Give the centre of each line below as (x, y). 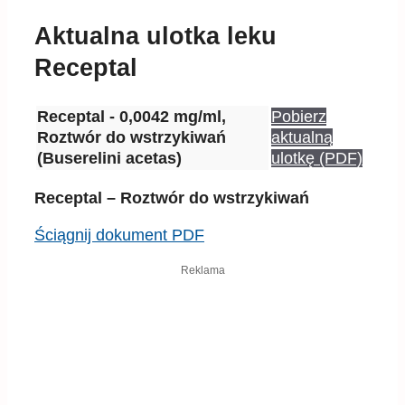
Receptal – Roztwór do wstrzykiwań (172, 198)
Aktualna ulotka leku (155, 36)
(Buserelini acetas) (109, 159)
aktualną (302, 138)
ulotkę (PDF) (317, 159)
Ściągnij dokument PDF (119, 235)
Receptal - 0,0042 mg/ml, (132, 117)
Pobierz (299, 117)
